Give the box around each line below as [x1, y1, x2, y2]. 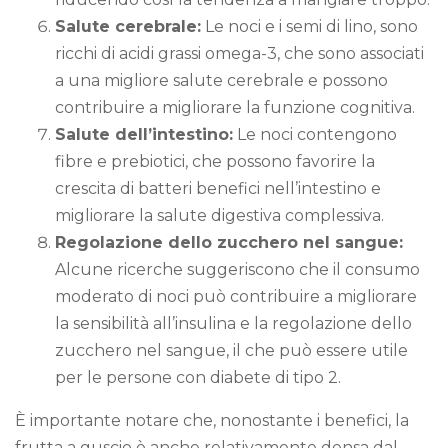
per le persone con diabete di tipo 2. [55, 368, 341, 388]
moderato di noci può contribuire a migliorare [55, 287, 417, 307]
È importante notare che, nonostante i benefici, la [15, 411, 409, 431]
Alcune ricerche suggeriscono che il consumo [55, 260, 420, 280]
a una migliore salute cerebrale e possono [55, 71, 388, 91]
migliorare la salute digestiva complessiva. [55, 206, 384, 226]
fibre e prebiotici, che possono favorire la [55, 152, 375, 172]
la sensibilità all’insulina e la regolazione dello [55, 314, 412, 334]
